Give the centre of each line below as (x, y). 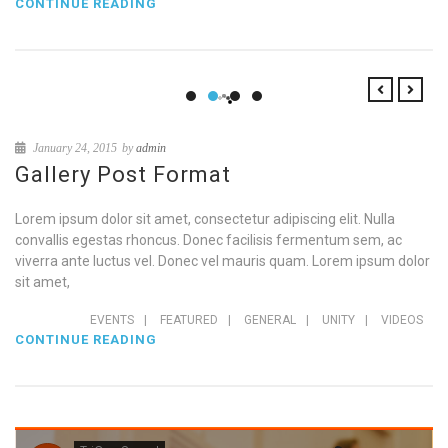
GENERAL (270, 320)
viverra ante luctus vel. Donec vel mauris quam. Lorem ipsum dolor (222, 261)
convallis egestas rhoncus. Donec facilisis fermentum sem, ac (208, 240)
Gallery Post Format (123, 174)
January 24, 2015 (73, 148)
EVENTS (112, 320)
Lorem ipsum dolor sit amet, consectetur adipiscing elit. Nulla (205, 219)
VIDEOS (402, 320)
